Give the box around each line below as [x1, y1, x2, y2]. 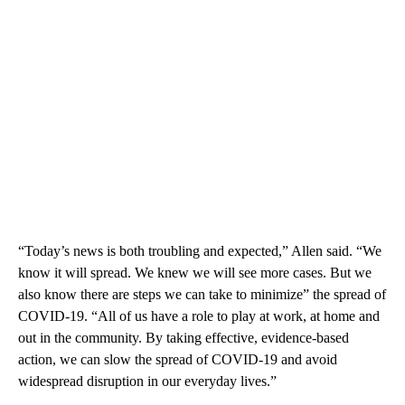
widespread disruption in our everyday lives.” [18, 373, 277, 390]
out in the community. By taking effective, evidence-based [18, 330, 349, 346]
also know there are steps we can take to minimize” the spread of [18, 287, 386, 303]
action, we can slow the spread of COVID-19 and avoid [18, 352, 337, 368]
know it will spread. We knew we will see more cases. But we [18, 265, 372, 281]
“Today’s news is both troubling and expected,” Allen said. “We [18, 243, 381, 259]
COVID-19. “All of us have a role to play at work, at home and [18, 308, 380, 325]
